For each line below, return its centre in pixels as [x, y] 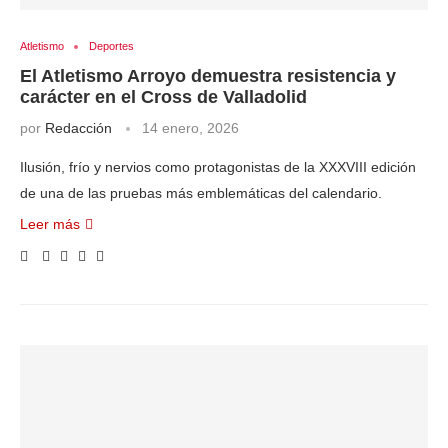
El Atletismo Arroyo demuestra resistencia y [208, 76]
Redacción [78, 128]
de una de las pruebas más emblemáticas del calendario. [201, 193]
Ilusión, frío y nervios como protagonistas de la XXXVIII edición [218, 167]
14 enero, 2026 [190, 128]
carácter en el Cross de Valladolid [163, 97]
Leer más [50, 224]
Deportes [111, 46]
